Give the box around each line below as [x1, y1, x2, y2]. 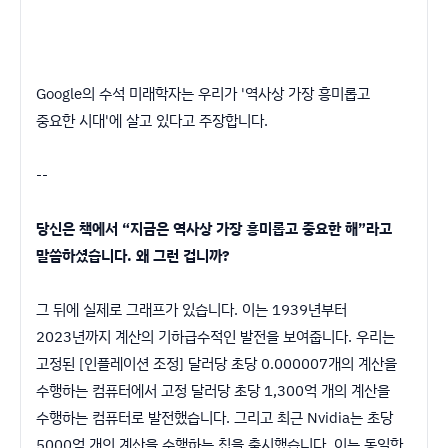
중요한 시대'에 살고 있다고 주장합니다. [36, 110, 268, 131]
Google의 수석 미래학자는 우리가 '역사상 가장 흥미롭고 [36, 83, 370, 104]
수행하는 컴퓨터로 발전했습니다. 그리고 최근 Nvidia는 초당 [36, 407, 393, 428]
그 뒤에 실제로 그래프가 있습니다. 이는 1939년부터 [36, 299, 347, 320]
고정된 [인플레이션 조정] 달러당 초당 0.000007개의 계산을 [36, 353, 397, 374]
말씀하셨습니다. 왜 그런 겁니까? [36, 245, 230, 266]
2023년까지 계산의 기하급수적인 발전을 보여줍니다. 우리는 [36, 326, 395, 347]
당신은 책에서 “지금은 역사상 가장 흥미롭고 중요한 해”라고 [36, 218, 392, 239]
